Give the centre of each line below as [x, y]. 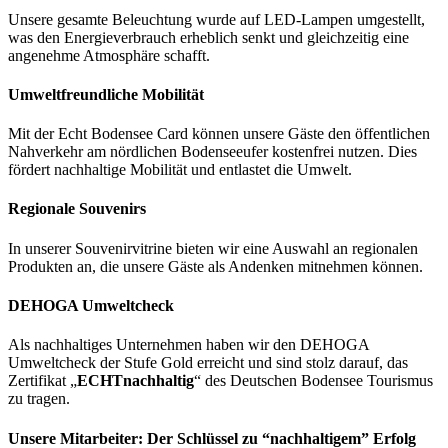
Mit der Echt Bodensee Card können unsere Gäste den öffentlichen [219, 134]
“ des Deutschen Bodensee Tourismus [313, 381]
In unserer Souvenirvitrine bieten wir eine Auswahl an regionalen [213, 248]
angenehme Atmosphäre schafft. [109, 55]
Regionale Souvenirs [77, 209]
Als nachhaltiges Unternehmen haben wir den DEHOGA [188, 345]
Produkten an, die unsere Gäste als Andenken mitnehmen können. [215, 266]
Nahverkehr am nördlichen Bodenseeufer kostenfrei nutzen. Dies [212, 152]
